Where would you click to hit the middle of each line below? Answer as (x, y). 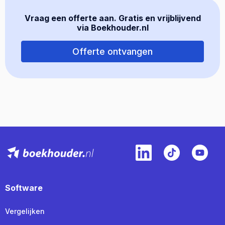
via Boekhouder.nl (113, 27)
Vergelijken (25, 211)
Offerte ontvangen (113, 51)
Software (24, 188)
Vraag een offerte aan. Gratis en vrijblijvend (113, 18)
